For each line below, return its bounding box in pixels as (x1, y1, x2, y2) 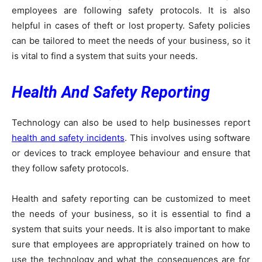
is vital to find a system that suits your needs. (12, 50, 198, 61)
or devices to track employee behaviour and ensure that (12, 147, 250, 158)
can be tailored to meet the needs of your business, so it (12, 35, 250, 46)
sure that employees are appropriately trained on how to (12, 238, 250, 250)
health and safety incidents (12, 132, 125, 143)
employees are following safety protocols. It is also (12, 4, 250, 16)
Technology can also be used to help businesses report (12, 116, 250, 128)
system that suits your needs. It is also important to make (12, 223, 250, 235)
